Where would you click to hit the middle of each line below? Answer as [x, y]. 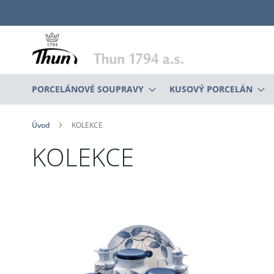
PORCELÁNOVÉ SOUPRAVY [88, 89]
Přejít [42, 11]
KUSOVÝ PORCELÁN [211, 89]
